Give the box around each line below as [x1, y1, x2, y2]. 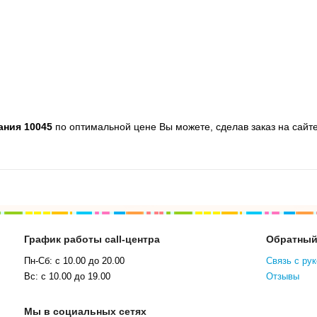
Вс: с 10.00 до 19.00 [24, 270, 110, 282]
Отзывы [266, 270, 299, 282]
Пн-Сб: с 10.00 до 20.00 [24, 255, 125, 266]
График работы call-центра [24, 233, 160, 245]
